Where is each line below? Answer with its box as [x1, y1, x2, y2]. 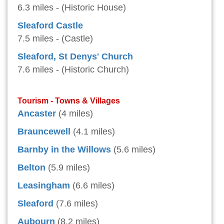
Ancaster [17, 108, 56, 119]
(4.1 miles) [73, 126, 115, 137]
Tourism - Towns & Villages [17, 96, 120, 105]
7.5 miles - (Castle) [17, 33, 93, 44]
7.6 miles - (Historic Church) [17, 64, 129, 75]
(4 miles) [58, 108, 93, 119]
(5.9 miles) [48, 162, 90, 173]
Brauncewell [17, 126, 70, 137]
